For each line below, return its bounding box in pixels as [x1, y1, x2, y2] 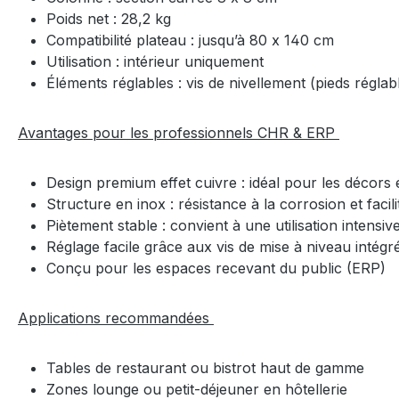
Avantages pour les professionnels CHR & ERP [18, 123, 339, 142]
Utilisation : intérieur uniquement [46, 52, 268, 70]
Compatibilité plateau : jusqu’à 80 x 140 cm [46, 30, 338, 49]
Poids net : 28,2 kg [46, 9, 175, 28]
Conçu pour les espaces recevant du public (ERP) [46, 258, 390, 277]
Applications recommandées [18, 308, 214, 327]
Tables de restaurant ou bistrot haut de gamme [46, 358, 369, 377]
